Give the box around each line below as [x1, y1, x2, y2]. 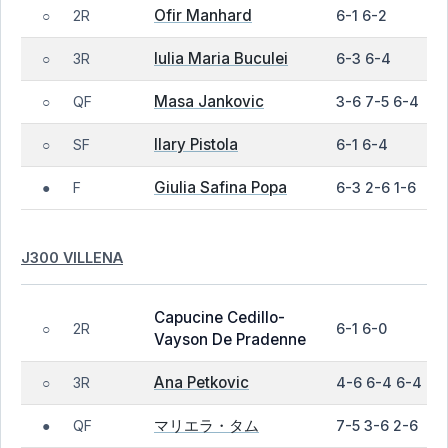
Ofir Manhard [154, 6, 252, 25]
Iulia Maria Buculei [154, 49, 288, 68]
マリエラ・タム [154, 416, 259, 435]
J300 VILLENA [21, 248, 123, 266]
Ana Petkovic [154, 373, 249, 392]
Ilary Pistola [154, 135, 238, 154]
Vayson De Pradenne [154, 330, 306, 349]
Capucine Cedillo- [154, 308, 285, 327]
